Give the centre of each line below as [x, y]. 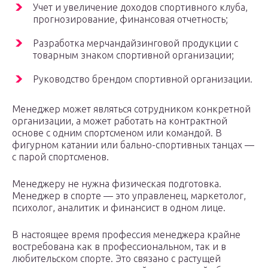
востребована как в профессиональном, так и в [119, 247]
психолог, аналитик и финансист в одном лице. [119, 208]
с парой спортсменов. [60, 157]
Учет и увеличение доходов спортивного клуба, [140, 7]
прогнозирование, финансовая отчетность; [130, 19]
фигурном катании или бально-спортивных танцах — [133, 145]
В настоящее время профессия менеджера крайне [126, 235]
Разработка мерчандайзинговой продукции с [135, 43]
